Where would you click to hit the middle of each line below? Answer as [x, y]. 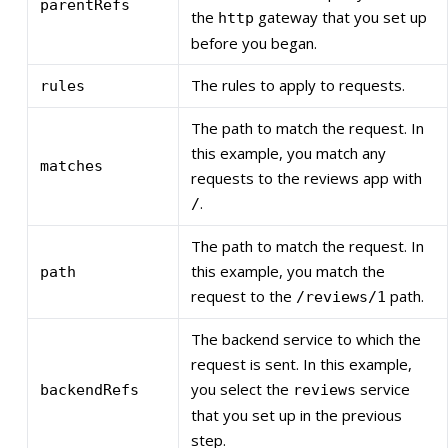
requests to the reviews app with [306, 178]
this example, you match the [288, 271]
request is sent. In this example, [301, 364]
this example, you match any [288, 153]
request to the [243, 296]
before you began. [254, 43]
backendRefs [89, 390]
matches [71, 166]
